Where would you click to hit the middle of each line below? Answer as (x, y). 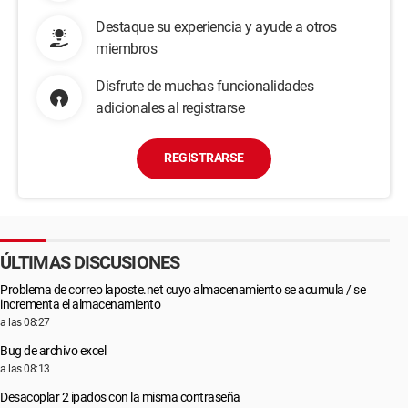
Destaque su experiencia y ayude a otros (216, 27)
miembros (126, 49)
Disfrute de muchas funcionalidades (204, 86)
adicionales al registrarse (170, 108)
